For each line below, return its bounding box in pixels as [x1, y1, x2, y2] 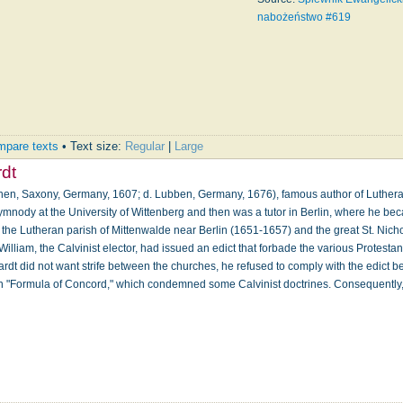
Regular [125, 139, 166, 153]
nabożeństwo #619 [257, 10, 351, 23]
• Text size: [58, 139, 126, 153]
